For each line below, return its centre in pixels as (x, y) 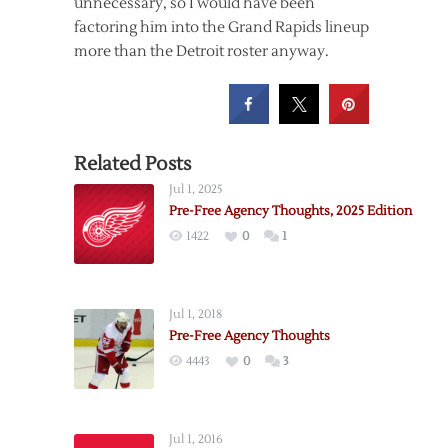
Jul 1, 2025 (196, 189)
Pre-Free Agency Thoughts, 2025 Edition (290, 210)
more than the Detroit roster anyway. (201, 51)
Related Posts (132, 163)
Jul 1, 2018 (195, 314)
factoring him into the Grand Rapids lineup (221, 27)
